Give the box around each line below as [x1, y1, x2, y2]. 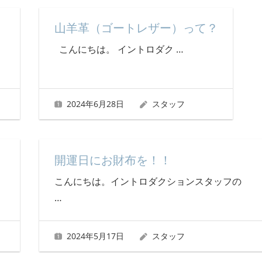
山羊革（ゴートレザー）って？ [54, 20, 218, 35]
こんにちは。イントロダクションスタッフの [54, 174, 242, 188]
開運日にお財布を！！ [54, 153, 171, 167]
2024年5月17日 [67, 230, 125, 242]
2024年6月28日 [67, 98, 125, 110]
